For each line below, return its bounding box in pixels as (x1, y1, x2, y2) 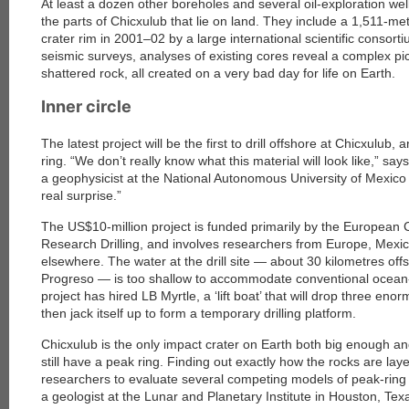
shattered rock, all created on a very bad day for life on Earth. (41, 66, 395, 80)
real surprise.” (41, 188, 121, 203)
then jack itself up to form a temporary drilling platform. (41, 306, 356, 320)
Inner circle (41, 97, 131, 116)
